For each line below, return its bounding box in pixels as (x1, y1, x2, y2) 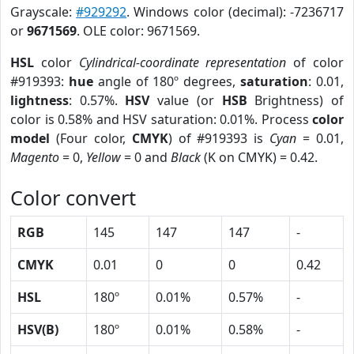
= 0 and (121, 149, 171, 166)
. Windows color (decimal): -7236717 (126, 3, 345, 21)
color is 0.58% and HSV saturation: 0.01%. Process (10, 111, 312, 128)
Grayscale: (10, 3, 77, 21)
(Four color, (50, 130, 132, 147)
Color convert (10, 184, 136, 211)
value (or (149, 92, 222, 109)
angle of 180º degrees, (92, 73, 241, 90)
